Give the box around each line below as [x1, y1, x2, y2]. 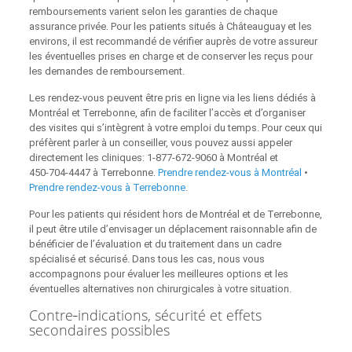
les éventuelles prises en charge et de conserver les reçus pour [28, 50, 313, 63]
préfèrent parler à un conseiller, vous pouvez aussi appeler [28, 137, 292, 149]
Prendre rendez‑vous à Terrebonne [28, 181, 185, 194]
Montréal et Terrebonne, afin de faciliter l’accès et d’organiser [28, 107, 306, 119]
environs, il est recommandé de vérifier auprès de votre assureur [28, 35, 317, 48]
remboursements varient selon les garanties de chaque [28, 5, 277, 18]
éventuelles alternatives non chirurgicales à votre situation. [28, 283, 291, 295]
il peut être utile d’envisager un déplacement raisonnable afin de [28, 223, 317, 236]
